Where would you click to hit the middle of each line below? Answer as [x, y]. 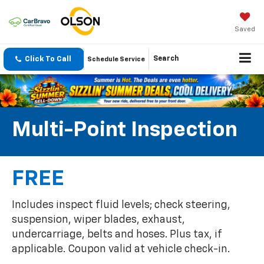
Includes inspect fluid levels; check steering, [121, 205]
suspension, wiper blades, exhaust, [98, 220]
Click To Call [48, 60]
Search [166, 59]
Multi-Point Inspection [125, 131]
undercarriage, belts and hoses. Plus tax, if [117, 235]
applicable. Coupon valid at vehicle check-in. [121, 250]
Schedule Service [116, 60]
